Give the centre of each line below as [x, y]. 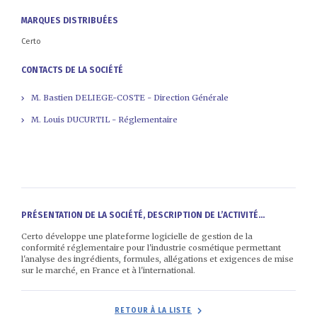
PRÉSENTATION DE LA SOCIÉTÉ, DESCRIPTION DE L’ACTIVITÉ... [143, 215]
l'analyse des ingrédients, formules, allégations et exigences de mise [157, 259]
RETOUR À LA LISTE [153, 310]
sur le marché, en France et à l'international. [108, 270]
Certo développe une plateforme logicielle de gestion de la [137, 236]
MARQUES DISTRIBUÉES [70, 20]
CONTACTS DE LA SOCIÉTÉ [72, 70]
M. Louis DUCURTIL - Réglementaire [103, 119]
